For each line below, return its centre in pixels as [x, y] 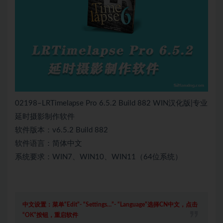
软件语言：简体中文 [49, 144]
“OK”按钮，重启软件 [50, 215]
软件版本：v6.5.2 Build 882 [61, 130]
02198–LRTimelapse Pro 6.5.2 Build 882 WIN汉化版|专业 [111, 104]
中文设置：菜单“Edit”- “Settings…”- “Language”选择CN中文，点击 [110, 205]
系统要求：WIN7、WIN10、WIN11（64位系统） [99, 157]
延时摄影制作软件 [45, 117]
